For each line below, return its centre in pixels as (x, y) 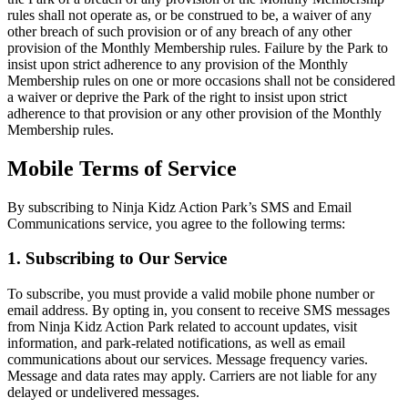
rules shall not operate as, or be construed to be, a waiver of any (189, 15)
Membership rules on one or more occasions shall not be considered (201, 80)
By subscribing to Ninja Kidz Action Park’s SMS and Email (179, 207)
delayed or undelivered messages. (103, 393)
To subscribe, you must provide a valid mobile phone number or (191, 294)
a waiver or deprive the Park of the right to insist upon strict (177, 97)
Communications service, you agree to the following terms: (176, 223)
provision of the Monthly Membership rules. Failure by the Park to (198, 47)
